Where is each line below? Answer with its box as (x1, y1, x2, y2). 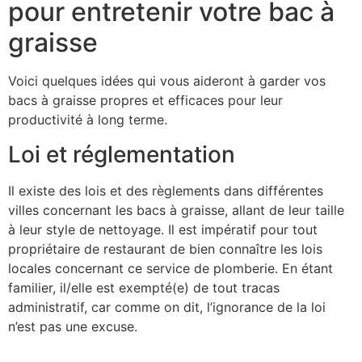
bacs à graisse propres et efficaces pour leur (8, 92, 283, 109)
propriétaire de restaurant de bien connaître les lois (8, 240, 322, 257)
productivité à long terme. (8, 112, 167, 128)
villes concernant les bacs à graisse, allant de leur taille (8, 201, 344, 218)
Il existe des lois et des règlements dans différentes (8, 182, 323, 199)
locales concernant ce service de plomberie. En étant (8, 259, 333, 276)
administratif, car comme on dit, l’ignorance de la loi (8, 298, 326, 315)
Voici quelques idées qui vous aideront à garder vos (8, 73, 326, 90)
